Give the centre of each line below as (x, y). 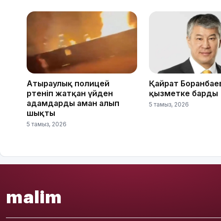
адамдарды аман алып (73, 103)
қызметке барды (184, 93)
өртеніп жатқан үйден (70, 93)
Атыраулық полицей (68, 83)
